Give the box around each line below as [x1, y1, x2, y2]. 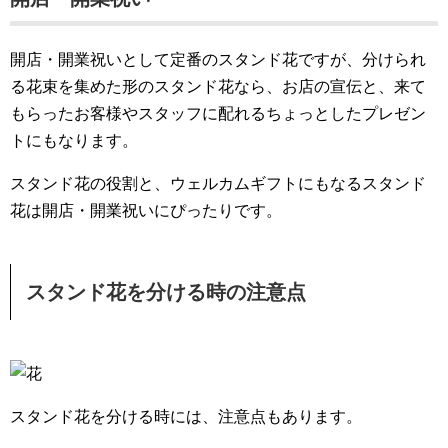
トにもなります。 [10, 132, 138, 149]
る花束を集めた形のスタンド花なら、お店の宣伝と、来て [10, 78, 426, 95]
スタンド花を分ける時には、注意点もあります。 [10, 408, 362, 425]
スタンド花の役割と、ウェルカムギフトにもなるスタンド [10, 175, 426, 192]
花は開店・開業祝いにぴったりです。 [10, 202, 282, 219]
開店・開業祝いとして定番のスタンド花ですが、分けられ [10, 51, 426, 68]
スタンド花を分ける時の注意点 [26, 281, 306, 303]
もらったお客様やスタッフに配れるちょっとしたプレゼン [10, 105, 426, 122]
